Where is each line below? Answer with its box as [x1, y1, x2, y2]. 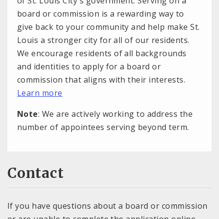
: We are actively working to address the [38, 109, 193, 120]
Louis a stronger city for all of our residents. [17, 35, 190, 46]
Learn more [17, 88, 63, 99]
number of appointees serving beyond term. [17, 122, 189, 133]
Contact [7, 164, 64, 182]
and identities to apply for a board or [17, 61, 161, 72]
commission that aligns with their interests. [17, 74, 186, 86]
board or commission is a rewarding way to [17, 8, 184, 20]
